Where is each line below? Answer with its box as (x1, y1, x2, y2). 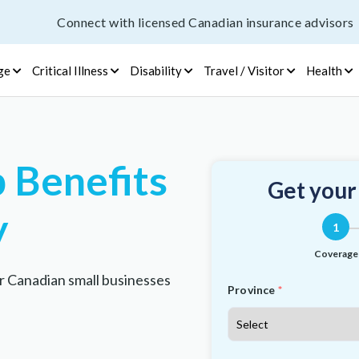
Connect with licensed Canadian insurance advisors (57, 14, 354, 30)
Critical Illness (31, 63, 108, 78)
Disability (129, 63, 182, 78)
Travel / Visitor (203, 63, 284, 78)
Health (305, 63, 342, 78)
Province (228, 283, 276, 296)
